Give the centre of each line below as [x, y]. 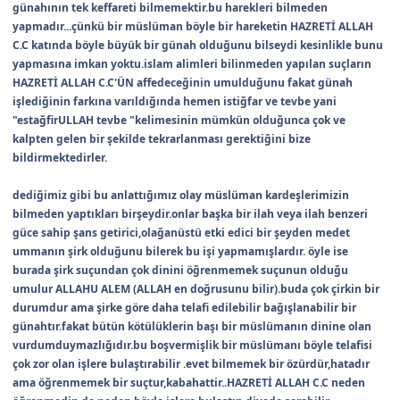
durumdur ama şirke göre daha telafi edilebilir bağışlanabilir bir [184, 308]
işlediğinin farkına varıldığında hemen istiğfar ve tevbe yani [175, 102]
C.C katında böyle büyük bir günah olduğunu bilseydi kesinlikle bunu [198, 46]
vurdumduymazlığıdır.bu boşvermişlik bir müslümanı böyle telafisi [192, 346]
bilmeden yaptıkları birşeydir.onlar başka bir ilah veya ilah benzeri [190, 214]
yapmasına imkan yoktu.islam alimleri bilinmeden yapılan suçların [192, 64]
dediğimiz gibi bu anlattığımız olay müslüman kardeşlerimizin [181, 196]
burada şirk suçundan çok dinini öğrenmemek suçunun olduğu [180, 271]
